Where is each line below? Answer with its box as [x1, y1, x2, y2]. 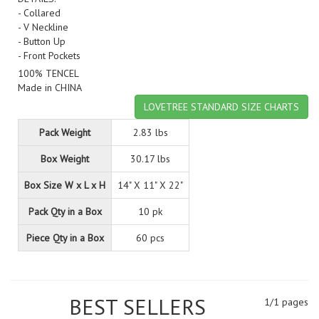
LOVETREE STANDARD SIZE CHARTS [144, 100, 299, 113]
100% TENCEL [18, 67, 79, 80]
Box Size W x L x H [24, 179, 105, 192]
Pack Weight [39, 126, 90, 139]
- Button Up [18, 35, 66, 48]
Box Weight [41, 152, 89, 165]
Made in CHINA [18, 81, 82, 94]
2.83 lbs [132, 126, 168, 139]
